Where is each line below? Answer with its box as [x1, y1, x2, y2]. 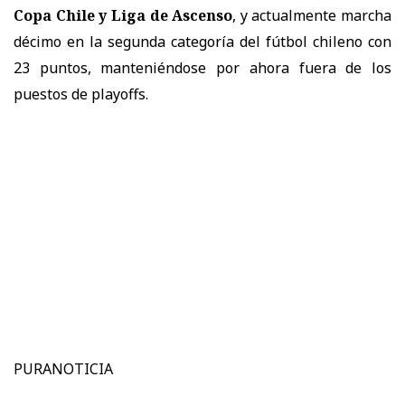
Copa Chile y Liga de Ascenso [14, 5, 233, 25]
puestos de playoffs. [14, 83, 148, 104]
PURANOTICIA [14, 358, 113, 379]
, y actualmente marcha [232, 5, 391, 25]
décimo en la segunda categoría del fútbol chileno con [14, 31, 391, 52]
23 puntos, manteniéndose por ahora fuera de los [14, 57, 391, 78]
